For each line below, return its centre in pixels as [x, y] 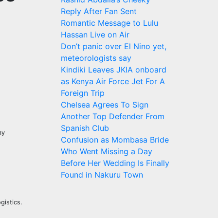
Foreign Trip [82, 93]
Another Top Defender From [112, 116]
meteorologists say [96, 58]
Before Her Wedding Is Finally [115, 163]
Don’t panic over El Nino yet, [113, 46]
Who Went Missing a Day [106, 151]
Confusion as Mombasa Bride [115, 139]
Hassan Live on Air [95, 34]
